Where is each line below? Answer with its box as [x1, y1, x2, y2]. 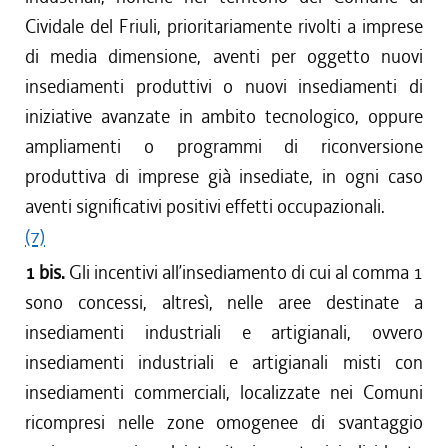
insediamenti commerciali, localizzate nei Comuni [25, 380, 423, 405]
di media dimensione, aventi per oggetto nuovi [25, 44, 423, 69]
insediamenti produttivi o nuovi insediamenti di [25, 74, 423, 99]
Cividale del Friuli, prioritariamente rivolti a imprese [25, 14, 423, 39]
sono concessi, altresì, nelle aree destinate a [25, 290, 423, 315]
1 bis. [25, 260, 69, 285]
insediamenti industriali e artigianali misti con [25, 350, 423, 375]
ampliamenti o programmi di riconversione [25, 134, 423, 159]
